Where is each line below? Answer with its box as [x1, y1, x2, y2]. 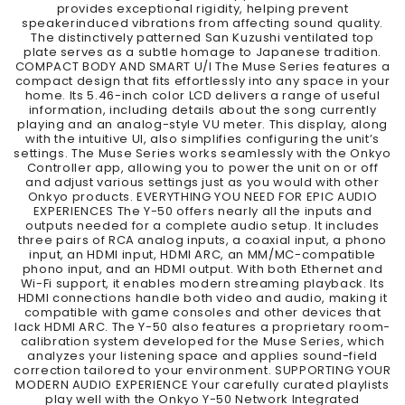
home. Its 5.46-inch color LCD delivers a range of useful [24, 86, 381, 104]
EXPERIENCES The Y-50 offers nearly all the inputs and [33, 202, 372, 220]
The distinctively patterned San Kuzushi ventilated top [31, 28, 374, 46]
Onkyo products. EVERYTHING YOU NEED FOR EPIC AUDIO [27, 187, 378, 205]
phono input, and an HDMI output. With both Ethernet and [22, 259, 383, 278]
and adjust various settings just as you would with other [25, 173, 380, 191]
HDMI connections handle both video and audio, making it [17, 288, 388, 306]
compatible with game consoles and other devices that [24, 303, 381, 321]
